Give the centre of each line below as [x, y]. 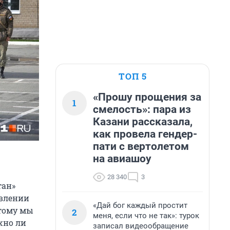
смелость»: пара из [142, 109]
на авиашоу [122, 159]
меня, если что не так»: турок [146, 216]
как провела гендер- [145, 134]
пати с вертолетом [141, 146]
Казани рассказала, [143, 122]
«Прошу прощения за [147, 97]
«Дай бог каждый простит [140, 205]
